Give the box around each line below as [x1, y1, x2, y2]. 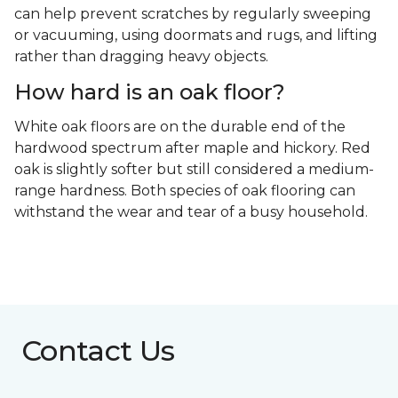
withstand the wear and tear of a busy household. [14, 203, 368, 221]
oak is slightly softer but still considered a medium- [14, 161, 374, 179]
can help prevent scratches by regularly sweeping [14, 5, 371, 23]
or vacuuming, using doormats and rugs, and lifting [14, 27, 378, 44]
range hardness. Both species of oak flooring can [14, 182, 355, 200]
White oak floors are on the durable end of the [14, 118, 346, 136]
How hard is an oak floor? [14, 79, 285, 106]
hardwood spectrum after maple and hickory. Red [14, 139, 370, 157]
